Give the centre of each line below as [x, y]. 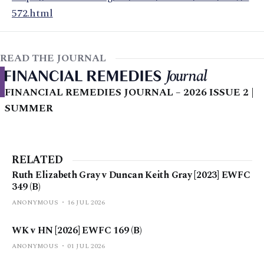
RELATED [37, 160]
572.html [32, 14]
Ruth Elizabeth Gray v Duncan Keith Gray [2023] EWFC [131, 175]
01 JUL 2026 [86, 246]
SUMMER [29, 109]
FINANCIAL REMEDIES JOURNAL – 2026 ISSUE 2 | [129, 93]
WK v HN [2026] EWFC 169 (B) [77, 231]
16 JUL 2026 [86, 203]
